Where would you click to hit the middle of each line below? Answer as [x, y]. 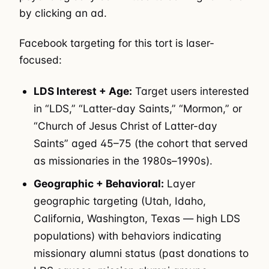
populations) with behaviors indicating [128, 235]
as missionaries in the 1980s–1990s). [123, 160]
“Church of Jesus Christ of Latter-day [126, 125]
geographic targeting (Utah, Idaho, [120, 201]
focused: [41, 60]
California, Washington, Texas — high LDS [137, 218]
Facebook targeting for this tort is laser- [117, 43]
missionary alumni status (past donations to [141, 253]
